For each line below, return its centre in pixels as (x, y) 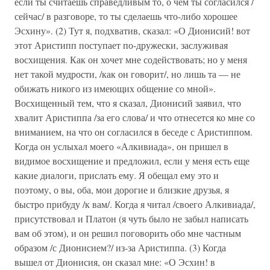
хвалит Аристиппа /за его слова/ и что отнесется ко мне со (135, 117)
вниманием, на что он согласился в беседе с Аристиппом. (133, 132)
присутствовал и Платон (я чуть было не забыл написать (131, 218)
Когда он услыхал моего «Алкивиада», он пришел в (121, 146)
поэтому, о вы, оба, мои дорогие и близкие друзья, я (122, 190)
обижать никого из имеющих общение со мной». (115, 88)
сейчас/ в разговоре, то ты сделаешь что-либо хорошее (126, 16)
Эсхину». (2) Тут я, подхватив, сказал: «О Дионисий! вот (132, 30)
